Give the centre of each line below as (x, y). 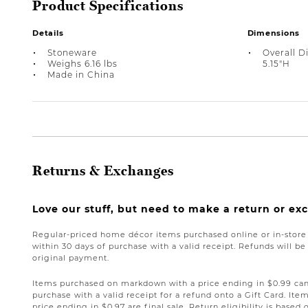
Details (48, 33)
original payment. (71, 257)
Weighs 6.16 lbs (82, 63)
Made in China (81, 74)
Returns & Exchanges (103, 171)
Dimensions (274, 33)
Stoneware (72, 52)
